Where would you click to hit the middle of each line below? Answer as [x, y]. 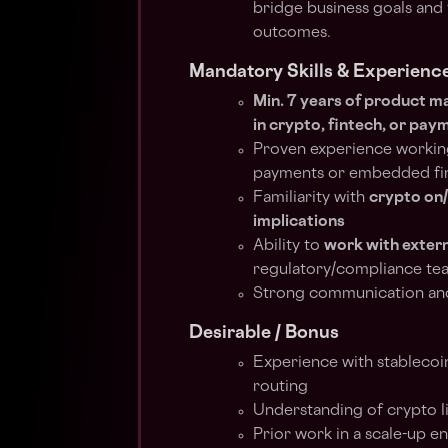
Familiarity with [311, 198]
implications [299, 222]
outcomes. [294, 33]
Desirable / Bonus [264, 333]
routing [282, 387]
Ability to [288, 246]
